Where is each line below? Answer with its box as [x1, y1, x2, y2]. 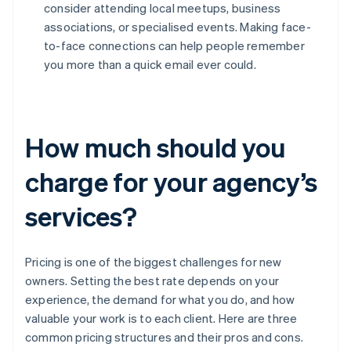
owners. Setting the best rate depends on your [25, 273, 280, 289]
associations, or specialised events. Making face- [44, 19, 311, 35]
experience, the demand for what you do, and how [25, 291, 295, 308]
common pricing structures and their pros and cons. [25, 329, 304, 346]
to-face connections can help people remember [44, 38, 305, 54]
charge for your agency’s [25, 165, 317, 199]
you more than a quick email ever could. [44, 56, 256, 73]
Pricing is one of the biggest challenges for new [25, 254, 282, 270]
